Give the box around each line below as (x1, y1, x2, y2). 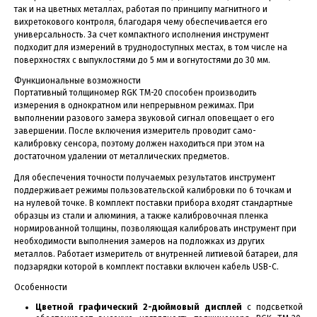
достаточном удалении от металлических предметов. (14, 151, 231, 161)
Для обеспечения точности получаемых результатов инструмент (14, 172, 275, 183)
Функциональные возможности (14, 75, 141, 86)
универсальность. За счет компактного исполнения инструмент (14, 29, 269, 40)
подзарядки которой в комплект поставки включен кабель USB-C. (14, 261, 281, 272)
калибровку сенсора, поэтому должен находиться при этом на (14, 138, 265, 149)
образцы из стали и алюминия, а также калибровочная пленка (14, 210, 268, 221)
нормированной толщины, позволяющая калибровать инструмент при (14, 223, 296, 234)
